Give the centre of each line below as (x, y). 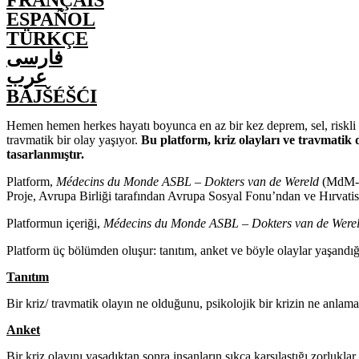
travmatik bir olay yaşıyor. (74, 140)
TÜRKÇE (47, 38)
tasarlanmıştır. (45, 154)
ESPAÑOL (51, 19)
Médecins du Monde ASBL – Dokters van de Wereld (188, 182)
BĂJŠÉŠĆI (52, 96)
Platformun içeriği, (55, 223)
